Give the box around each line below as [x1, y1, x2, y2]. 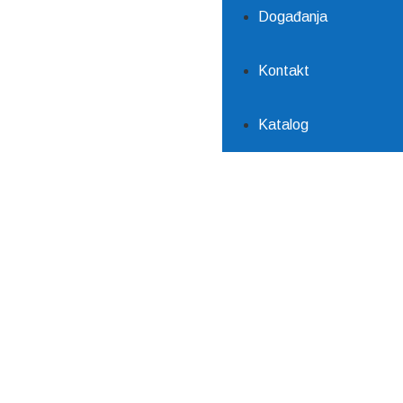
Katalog [258, 117, 309, 132]
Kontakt [258, 63, 309, 78]
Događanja [258, 9, 327, 24]
